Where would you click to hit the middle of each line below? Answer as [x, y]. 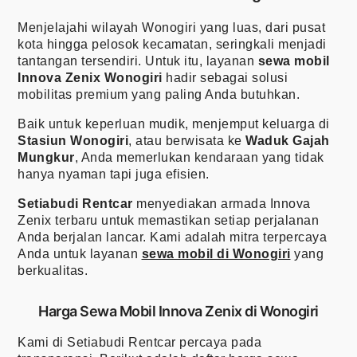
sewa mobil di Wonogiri [216, 253]
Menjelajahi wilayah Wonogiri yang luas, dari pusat [171, 27]
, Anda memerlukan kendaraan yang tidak [199, 157]
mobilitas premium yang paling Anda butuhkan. [159, 94]
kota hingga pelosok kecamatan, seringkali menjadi [172, 44]
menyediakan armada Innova [222, 203]
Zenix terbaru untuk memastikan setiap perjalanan [168, 220]
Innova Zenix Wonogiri [90, 77]
